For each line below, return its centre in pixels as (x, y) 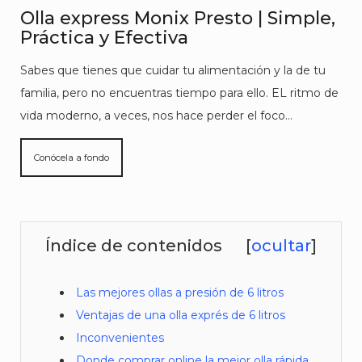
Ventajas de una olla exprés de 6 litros (181, 315)
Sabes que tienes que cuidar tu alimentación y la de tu (173, 70)
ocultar (281, 246)
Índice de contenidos (134, 246)
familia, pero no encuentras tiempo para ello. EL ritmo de (179, 93)
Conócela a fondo (72, 158)
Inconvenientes (120, 338)
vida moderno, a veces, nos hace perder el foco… (156, 116)
